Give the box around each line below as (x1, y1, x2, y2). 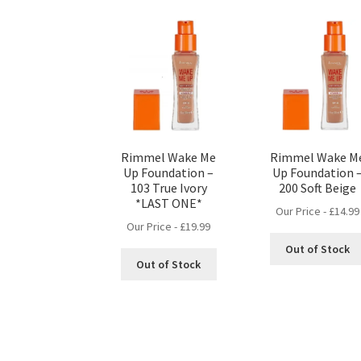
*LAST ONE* (135, 194, 202, 211)
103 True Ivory (130, 179, 207, 196)
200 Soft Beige (279, 179, 357, 196)
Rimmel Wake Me (121, 148, 217, 165)
